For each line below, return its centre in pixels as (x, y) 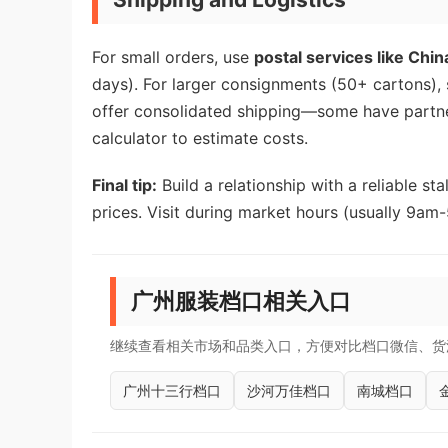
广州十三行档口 (172, 390)
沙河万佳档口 (289, 390)
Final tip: (124, 185)
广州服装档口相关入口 (241, 301)
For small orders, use (173, 57)
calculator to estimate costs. (200, 138)
